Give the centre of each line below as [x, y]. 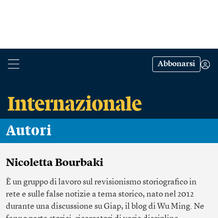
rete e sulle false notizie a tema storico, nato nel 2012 [100, 194]
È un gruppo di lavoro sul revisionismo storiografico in [101, 182]
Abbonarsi [176, 64]
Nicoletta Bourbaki [54, 163]
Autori [34, 131]
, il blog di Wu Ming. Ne [163, 207]
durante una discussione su [55, 207]
